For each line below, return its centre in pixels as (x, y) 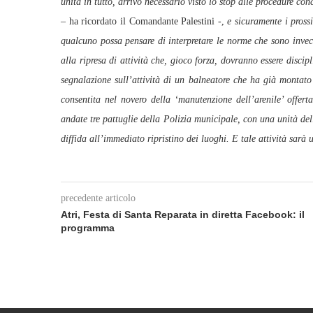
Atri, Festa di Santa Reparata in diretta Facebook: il (183, 214)
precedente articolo (98, 198)
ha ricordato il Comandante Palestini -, (145, 21)
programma (88, 228)
